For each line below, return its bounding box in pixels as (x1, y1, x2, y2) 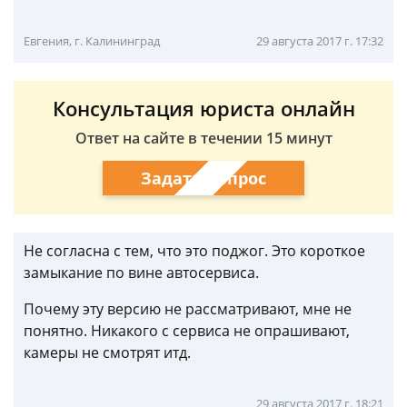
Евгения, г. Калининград (24, 33, 160, 49)
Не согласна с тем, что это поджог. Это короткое (24, 241, 365, 261)
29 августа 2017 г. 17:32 (256, 33, 383, 49)
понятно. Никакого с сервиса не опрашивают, (24, 321, 350, 341)
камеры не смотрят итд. (24, 342, 191, 362)
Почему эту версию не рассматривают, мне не (24, 299, 352, 319)
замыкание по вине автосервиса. (24, 263, 259, 283)
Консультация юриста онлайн (52, 94, 355, 122)
